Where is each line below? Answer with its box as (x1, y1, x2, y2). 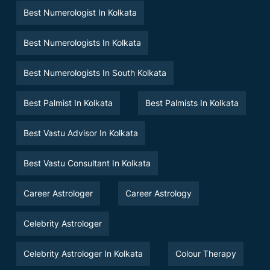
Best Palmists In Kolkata (145, 97, 239, 108)
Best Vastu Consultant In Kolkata (24, 157, 151, 168)
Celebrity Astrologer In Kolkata (24, 248, 143, 259)
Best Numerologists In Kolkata (24, 37, 141, 48)
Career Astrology (125, 187, 192, 198)
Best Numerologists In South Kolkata (24, 67, 166, 78)
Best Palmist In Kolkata (24, 97, 113, 108)
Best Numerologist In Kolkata (24, 7, 137, 17)
